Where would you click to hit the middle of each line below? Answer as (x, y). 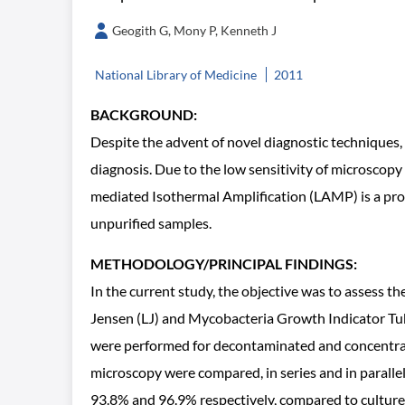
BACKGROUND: (144, 114)
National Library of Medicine (176, 75)
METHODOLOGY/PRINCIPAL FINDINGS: (224, 264)
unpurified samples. (151, 223)
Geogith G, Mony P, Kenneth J (194, 30)
